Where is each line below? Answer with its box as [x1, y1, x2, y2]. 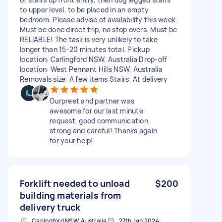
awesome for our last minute [50, 106, 143, 115]
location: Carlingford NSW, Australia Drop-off [20, 54, 167, 64]
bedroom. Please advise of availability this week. [20, 14, 178, 24]
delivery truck [20, 201, 81, 213]
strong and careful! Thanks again [50, 125, 157, 135]
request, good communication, [50, 115, 150, 125]
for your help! [50, 135, 94, 145]
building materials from [20, 189, 121, 201]
